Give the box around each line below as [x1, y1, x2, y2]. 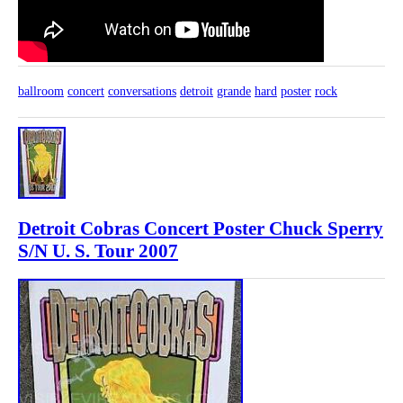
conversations [108, 84, 176, 98]
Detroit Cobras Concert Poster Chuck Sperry [18, 218, 383, 240]
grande [217, 84, 251, 98]
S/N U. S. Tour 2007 [18, 240, 178, 263]
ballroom [18, 84, 64, 98]
